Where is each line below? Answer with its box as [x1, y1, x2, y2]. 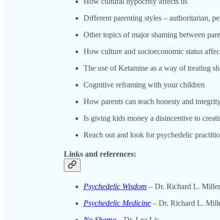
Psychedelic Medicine [83, 199, 151, 208]
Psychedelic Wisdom [83, 182, 147, 191]
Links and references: [64, 149, 136, 158]
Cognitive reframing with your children [83, 80, 205, 89]
